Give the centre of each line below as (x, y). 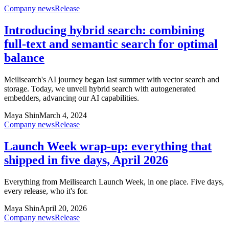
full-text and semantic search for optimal (111, 44)
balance (24, 58)
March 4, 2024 (63, 116)
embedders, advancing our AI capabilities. (72, 98)
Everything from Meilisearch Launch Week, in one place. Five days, (114, 182)
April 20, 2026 (63, 209)
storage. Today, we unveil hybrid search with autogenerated (100, 89)
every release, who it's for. (46, 191)
